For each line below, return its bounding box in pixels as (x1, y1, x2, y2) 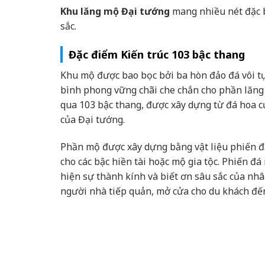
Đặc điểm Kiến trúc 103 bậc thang (69, 47, 245, 62)
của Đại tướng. (60, 113, 125, 127)
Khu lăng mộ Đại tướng (60, 5, 170, 18)
